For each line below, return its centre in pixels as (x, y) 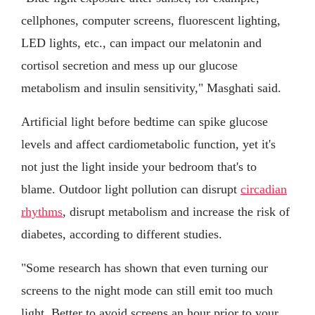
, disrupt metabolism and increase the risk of (176, 212)
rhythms (42, 212)
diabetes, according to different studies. (122, 234)
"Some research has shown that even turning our (144, 268)
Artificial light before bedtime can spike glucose (144, 122)
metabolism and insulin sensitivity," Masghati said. (151, 88)
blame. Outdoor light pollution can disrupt (131, 189)
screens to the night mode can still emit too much (147, 291)
